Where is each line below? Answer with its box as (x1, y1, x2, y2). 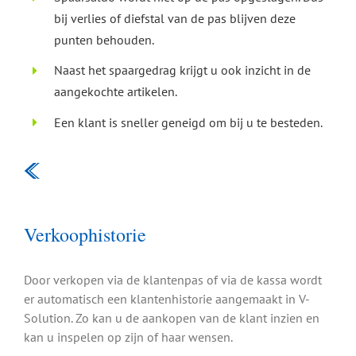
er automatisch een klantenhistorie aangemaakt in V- (24, 290, 310, 307)
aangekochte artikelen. (54, 83, 178, 100)
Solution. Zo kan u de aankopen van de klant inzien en (24, 309, 319, 326)
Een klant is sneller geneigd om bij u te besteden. (54, 114, 323, 130)
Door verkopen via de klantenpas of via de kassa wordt (24, 271, 322, 288)
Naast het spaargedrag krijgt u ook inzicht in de (54, 62, 311, 79)
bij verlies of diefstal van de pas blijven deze (54, 10, 296, 27)
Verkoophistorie (24, 222, 146, 248)
